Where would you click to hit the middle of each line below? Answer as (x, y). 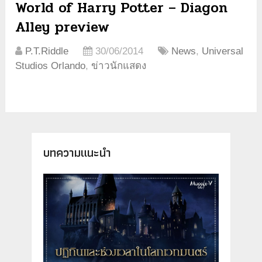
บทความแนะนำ (77, 152)
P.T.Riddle (47, 51)
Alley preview (63, 27)
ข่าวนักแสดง (119, 65)
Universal (223, 51)
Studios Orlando (51, 65)
